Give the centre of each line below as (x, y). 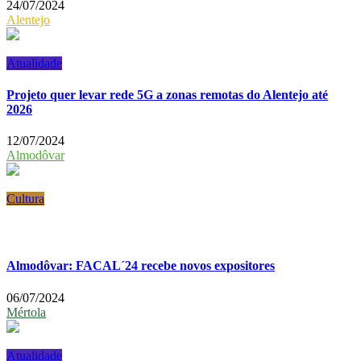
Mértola (26, 312)
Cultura (25, 199)
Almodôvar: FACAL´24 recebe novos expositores (141, 266)
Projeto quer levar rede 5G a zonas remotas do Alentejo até (167, 94)
